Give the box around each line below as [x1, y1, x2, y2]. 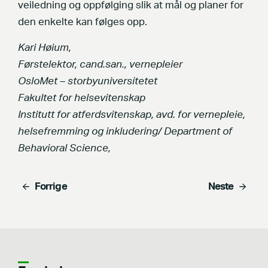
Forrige [34, 181, 67, 191]
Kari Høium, [18, 42, 71, 53]
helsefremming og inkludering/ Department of [18, 126, 232, 136]
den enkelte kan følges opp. [18, 17, 147, 27]
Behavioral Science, [18, 143, 113, 153]
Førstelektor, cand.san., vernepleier [18, 59, 182, 69]
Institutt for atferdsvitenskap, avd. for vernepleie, [18, 109, 245, 120]
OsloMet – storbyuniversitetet [18, 76, 157, 86]
